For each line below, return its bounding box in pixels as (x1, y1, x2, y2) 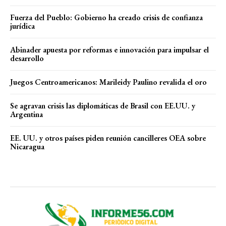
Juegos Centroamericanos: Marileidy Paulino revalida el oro (10, 76, 207, 87)
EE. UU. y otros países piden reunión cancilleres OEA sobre (10, 132, 206, 143)
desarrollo (10, 52, 44, 64)
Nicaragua (10, 141, 44, 152)
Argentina (10, 108, 43, 120)
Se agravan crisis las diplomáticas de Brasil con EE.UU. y (10, 100, 195, 111)
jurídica (10, 20, 35, 31)
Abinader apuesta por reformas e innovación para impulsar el (10, 44, 209, 55)
